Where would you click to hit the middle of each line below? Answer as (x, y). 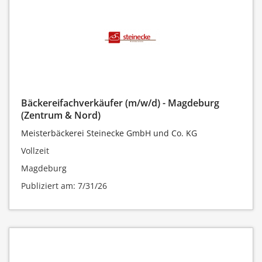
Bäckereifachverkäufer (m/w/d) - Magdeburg (120, 103)
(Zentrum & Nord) (61, 116)
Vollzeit (35, 151)
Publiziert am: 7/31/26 (64, 186)
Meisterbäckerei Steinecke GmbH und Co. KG (109, 133)
